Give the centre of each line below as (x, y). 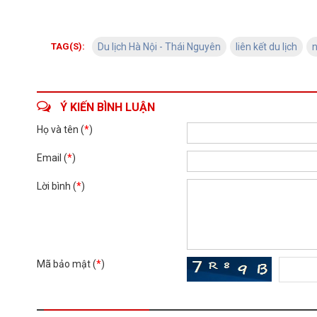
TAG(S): (68, 46)
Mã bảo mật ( (67, 264)
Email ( (52, 158)
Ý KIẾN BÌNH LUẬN (108, 107)
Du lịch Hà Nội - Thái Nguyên (159, 47)
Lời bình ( (57, 186)
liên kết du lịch (266, 47)
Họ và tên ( (60, 129)
